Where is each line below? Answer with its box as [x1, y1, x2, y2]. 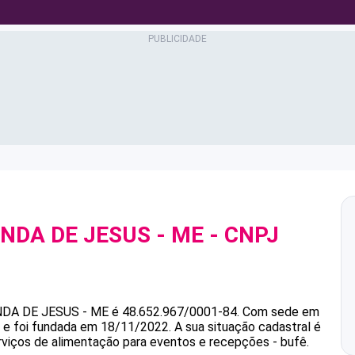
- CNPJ [204, 222, 279, 248]
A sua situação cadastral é [171, 319, 321, 334]
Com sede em [242, 304, 319, 319]
